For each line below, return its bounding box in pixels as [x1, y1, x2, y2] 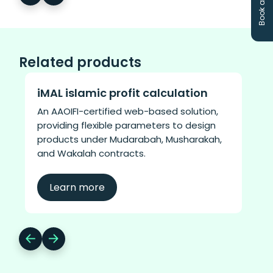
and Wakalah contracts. [37, 146, 146, 160]
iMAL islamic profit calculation [37, 85, 208, 101]
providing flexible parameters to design [37, 118, 216, 132]
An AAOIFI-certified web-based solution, [37, 104, 219, 118]
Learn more [49, 180, 105, 194]
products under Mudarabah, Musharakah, [37, 132, 222, 146]
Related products [19, 52, 142, 72]
